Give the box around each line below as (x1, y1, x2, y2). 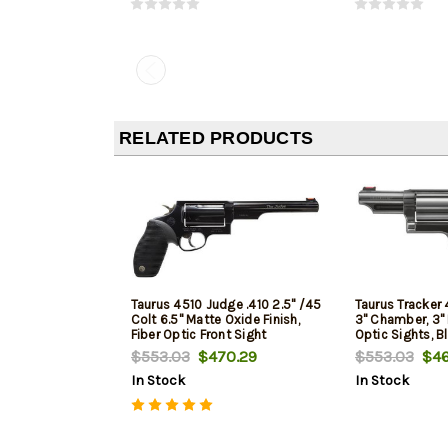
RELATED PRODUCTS (119, 127, 313, 148)
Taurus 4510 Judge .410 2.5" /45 (130, 296, 322, 312)
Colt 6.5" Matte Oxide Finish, (130, 311, 300, 327)
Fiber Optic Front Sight (130, 326, 267, 342)
